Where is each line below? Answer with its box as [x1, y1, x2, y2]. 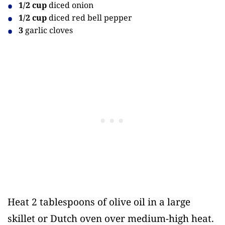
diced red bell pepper [47, 12, 133, 23]
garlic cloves [23, 24, 73, 36]
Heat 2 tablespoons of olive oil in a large [8, 195, 190, 209]
